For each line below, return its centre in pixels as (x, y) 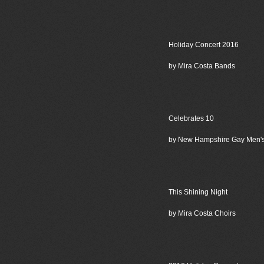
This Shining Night (198, 192)
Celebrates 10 (191, 118)
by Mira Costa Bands (202, 66)
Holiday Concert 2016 (203, 45)
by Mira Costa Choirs (202, 213)
